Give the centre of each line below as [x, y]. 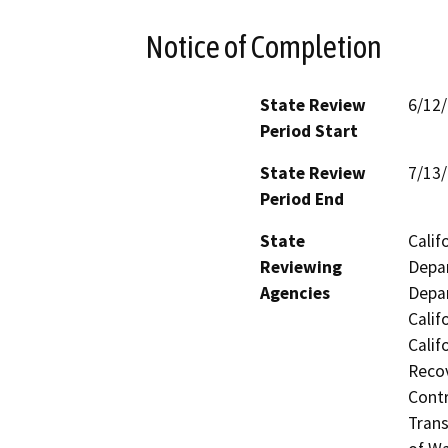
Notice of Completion [263, 46]
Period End [302, 199]
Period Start [309, 131]
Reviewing [301, 267]
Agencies [295, 293]
